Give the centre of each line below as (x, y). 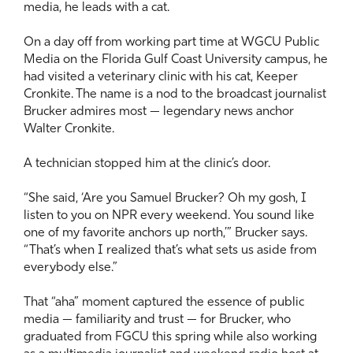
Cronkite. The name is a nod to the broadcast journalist (175, 95)
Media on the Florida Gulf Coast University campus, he (176, 60)
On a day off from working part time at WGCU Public (171, 43)
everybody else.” (71, 268)
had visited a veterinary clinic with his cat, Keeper (161, 77)
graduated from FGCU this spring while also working (170, 337)
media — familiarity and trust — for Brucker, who (157, 320)
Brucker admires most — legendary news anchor (159, 112)
